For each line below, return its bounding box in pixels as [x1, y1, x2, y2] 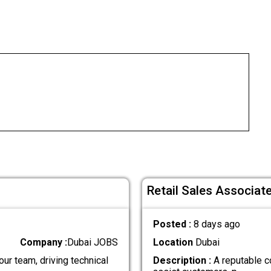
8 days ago [193, 218, 240, 230]
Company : [20, 236, 68, 248]
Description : [152, 255, 211, 267]
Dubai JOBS [67, 236, 119, 248]
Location [152, 236, 193, 248]
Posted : [152, 218, 194, 230]
